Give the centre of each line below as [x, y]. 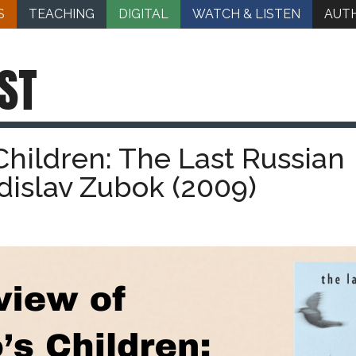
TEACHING [62, 14]
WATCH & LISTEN [246, 14]
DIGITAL [143, 14]
